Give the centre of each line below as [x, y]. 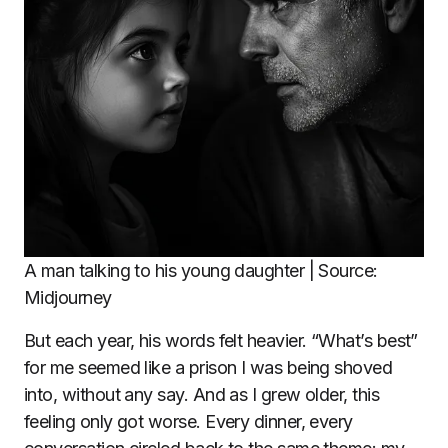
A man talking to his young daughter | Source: [201, 270]
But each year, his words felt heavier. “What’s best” [221, 340]
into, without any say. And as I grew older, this [202, 394]
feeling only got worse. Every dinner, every [188, 421]
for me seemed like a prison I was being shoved [208, 367]
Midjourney [68, 297]
